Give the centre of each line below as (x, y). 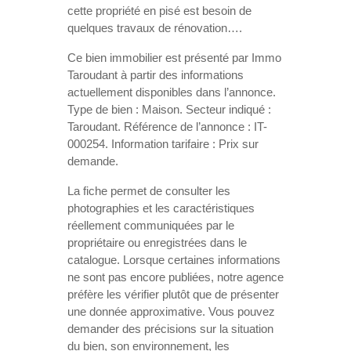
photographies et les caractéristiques (161, 208)
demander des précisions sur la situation (170, 329)
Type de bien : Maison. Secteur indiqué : (169, 109)
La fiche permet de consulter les (149, 191)
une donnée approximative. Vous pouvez (171, 311)
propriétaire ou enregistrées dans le (157, 242)
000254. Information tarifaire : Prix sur (163, 144)
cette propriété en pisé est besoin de (159, 11)
